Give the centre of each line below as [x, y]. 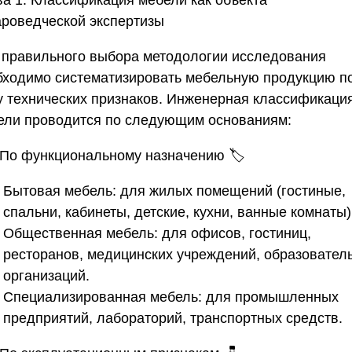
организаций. [46, 275]
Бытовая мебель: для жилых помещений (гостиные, [174, 191]
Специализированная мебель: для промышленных [171, 297]
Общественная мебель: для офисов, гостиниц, [157, 233]
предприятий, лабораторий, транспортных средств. [173, 318]
